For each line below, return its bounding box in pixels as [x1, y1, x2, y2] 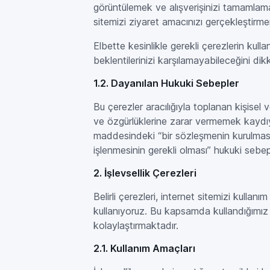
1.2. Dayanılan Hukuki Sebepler [93, 77, 240, 89]
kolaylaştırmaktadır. [93, 219, 179, 231]
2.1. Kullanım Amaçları [93, 242, 196, 254]
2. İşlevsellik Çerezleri [93, 167, 197, 179]
